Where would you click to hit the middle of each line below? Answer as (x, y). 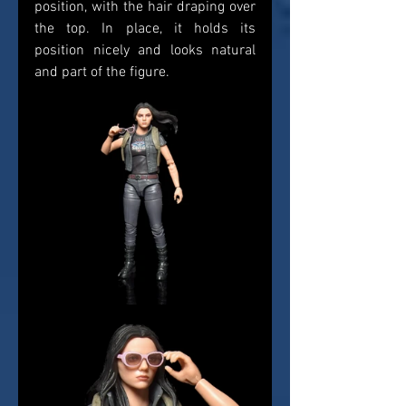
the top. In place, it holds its (145, 29)
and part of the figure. (104, 73)
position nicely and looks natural (145, 51)
